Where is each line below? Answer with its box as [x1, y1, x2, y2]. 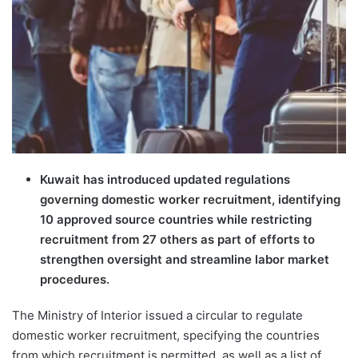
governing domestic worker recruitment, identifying [40, 191, 340, 207]
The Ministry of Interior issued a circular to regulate [12, 307, 303, 323]
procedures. [40, 271, 109, 287]
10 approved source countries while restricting [40, 211, 312, 227]
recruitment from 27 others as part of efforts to [40, 231, 315, 247]
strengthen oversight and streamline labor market [40, 251, 329, 267]
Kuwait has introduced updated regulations [40, 171, 290, 187]
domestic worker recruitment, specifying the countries [12, 327, 320, 343]
